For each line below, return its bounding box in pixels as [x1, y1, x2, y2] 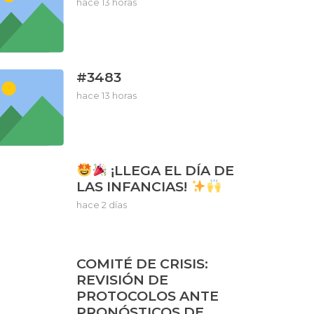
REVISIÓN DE [76, 271, 169, 289]
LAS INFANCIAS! [76, 178, 191, 196]
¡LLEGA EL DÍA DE [107, 162, 235, 179]
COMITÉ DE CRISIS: [76, 255, 209, 273]
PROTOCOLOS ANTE [76, 287, 219, 305]
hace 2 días [76, 199, 128, 210]
